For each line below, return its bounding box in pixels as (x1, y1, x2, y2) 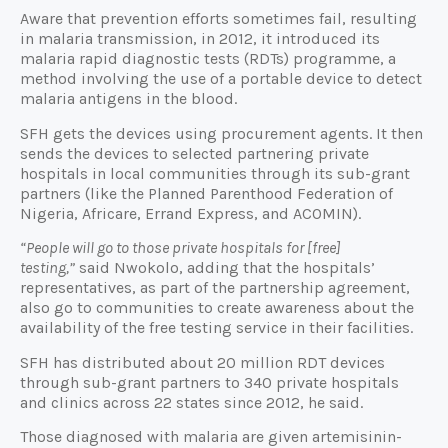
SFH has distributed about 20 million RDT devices (20, 352, 385, 372)
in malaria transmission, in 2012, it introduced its (20, 29, 380, 49)
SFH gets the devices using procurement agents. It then (20, 123, 423, 143)
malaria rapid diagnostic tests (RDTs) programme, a (20, 49, 396, 69)
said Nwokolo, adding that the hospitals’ (75, 258, 375, 278)
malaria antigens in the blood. (20, 89, 237, 109)
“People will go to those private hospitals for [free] (20, 238, 340, 258)
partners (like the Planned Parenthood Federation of (20, 183, 393, 203)
